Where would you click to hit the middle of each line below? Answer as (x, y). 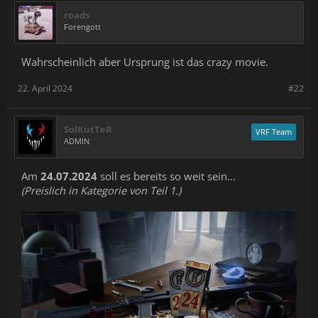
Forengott (82, 27)
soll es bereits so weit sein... (166, 176)
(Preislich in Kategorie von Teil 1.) (101, 190)
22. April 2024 (45, 88)
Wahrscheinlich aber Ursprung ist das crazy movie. (145, 62)
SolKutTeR (88, 129)
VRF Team (274, 132)
